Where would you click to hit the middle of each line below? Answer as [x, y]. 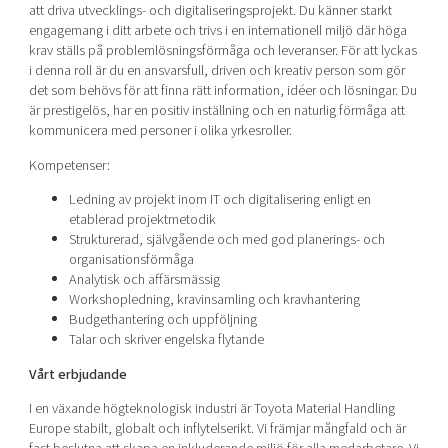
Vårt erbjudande [77, 374]
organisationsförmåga [131, 260]
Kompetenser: [69, 165]
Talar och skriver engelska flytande [166, 340]
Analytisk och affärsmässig [144, 280]
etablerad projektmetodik [142, 220]
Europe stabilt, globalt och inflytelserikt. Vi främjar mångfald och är [217, 428]
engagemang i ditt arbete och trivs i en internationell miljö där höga [217, 31]
